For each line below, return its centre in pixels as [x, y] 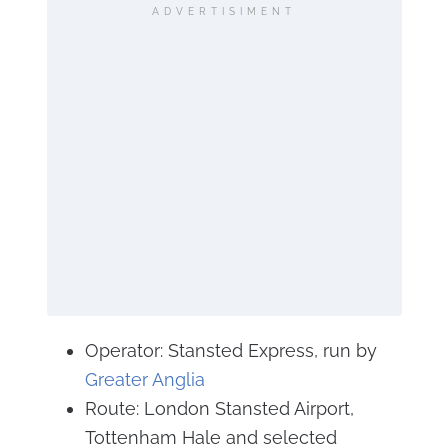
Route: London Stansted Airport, [219, 408]
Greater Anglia [144, 379]
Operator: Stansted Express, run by [230, 350]
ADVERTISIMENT [224, 11]
